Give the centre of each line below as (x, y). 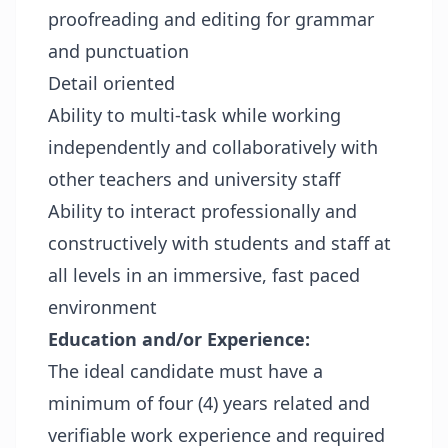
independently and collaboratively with (213, 147)
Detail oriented (111, 83)
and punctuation (118, 51)
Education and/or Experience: (179, 339)
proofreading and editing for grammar (211, 19)
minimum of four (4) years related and (209, 403)
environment (102, 307)
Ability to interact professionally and (202, 211)
